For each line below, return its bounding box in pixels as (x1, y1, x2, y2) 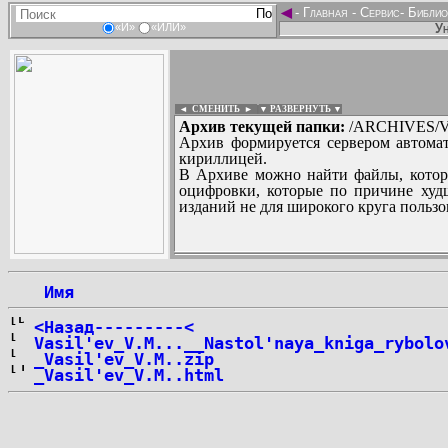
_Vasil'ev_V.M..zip (34, 349, 214, 369)
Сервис (356, 5, 400, 20)
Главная (299, 5, 352, 20)
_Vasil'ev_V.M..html (34, 365, 224, 385)
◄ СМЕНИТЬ (175, 104, 240, 114)
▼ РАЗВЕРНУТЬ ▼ (259, 104, 342, 114)
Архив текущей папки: (179, 118, 345, 135)
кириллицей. (179, 150, 267, 167)
